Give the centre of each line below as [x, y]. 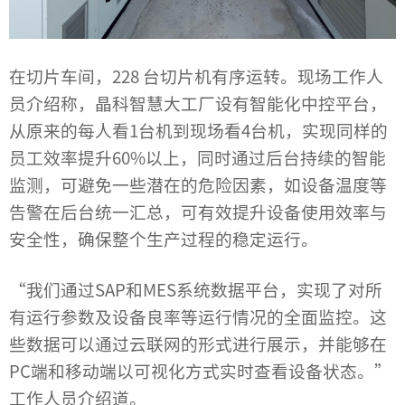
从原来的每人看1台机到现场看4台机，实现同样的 [198, 130]
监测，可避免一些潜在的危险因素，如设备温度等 [198, 184]
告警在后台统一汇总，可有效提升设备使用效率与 [198, 212]
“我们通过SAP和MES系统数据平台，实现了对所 [196, 289]
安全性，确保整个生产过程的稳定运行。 [164, 239]
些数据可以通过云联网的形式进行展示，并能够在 [198, 344]
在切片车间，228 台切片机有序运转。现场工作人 [196, 76]
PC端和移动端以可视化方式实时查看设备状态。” [200, 371]
